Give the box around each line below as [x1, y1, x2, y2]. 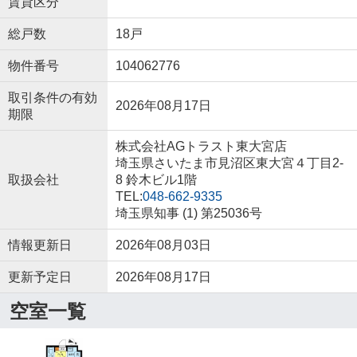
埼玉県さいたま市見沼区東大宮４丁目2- [115, 156, 343, 170]
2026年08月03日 [115, 238, 211, 252]
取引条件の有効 [7, 91, 97, 104]
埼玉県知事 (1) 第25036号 [115, 206, 262, 220]
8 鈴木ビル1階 [115, 173, 197, 186]
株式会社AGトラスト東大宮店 [115, 139, 287, 153]
